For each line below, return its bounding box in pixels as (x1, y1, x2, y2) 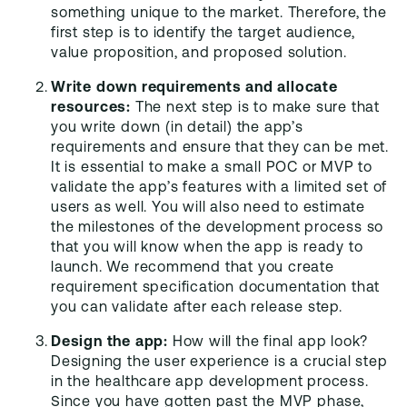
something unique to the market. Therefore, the (51, 6, 387, 21)
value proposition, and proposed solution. (51, 46, 347, 61)
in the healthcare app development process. (51, 375, 369, 390)
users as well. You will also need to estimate (51, 201, 365, 215)
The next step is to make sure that (134, 101, 381, 115)
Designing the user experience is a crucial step (51, 355, 388, 370)
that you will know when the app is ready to (51, 241, 363, 255)
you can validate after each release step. (51, 301, 342, 315)
